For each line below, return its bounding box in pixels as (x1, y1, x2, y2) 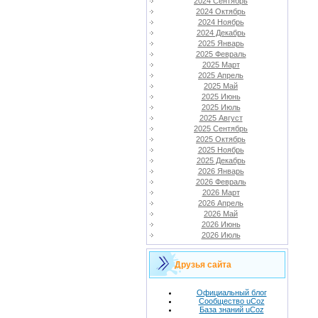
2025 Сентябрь (194, 124, 248, 133)
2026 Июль (201, 231, 241, 239)
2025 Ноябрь (197, 146, 244, 154)
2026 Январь (197, 167, 244, 175)
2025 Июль (201, 103, 241, 111)
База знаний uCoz (199, 305, 264, 314)
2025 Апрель (198, 71, 243, 79)
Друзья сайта (175, 260, 231, 270)
